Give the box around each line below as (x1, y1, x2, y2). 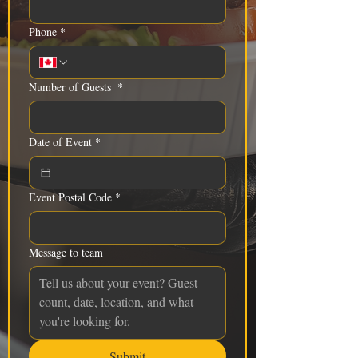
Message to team (29, 245, 103, 260)
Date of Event (29, 134, 92, 149)
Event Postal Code (29, 189, 112, 205)
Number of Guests (29, 79, 114, 94)
